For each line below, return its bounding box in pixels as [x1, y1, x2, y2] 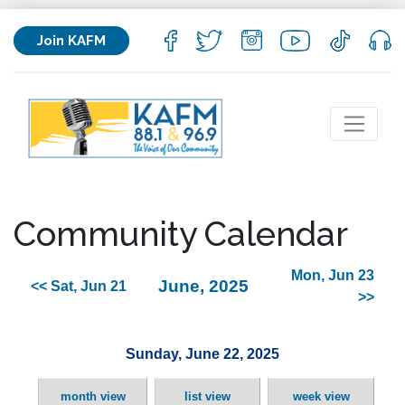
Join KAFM [37, 32, 106, 49]
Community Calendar [14, 213, 348, 254]
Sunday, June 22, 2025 [126, 345, 279, 363]
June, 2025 [157, 277, 249, 297]
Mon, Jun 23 [291, 268, 374, 284]
